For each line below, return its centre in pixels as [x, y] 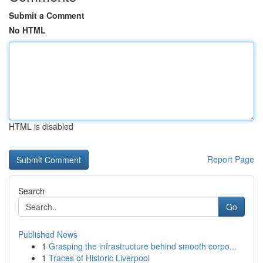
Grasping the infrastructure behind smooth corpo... [143, 246]
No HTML [27, 30]
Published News [48, 234]
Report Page [231, 159]
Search [31, 191]
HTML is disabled [41, 126]
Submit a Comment [47, 15]
